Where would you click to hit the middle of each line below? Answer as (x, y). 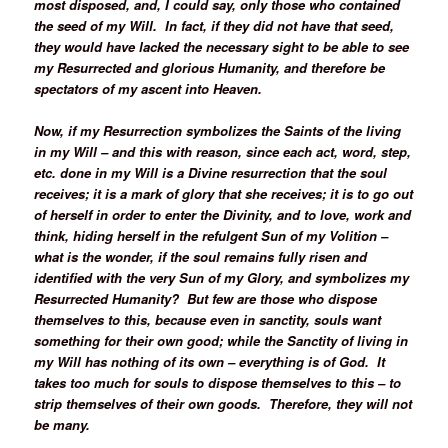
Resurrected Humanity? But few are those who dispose (206, 299)
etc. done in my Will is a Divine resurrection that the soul (211, 173)
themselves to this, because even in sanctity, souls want (208, 320)
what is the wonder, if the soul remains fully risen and (201, 257)
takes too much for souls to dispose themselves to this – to (218, 383)
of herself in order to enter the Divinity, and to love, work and (223, 215)
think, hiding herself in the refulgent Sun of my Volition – (211, 236)
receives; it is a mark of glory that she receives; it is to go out (224, 194)
